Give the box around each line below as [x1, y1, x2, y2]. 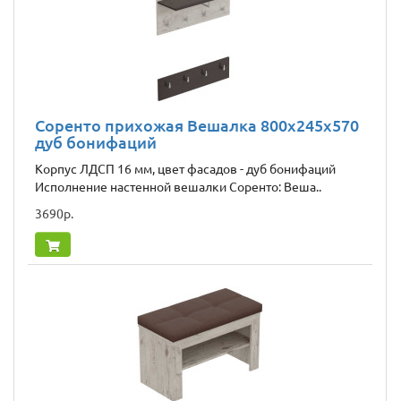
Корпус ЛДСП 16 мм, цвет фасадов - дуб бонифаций [35, 162, 336, 177]
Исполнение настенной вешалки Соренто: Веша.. [35, 180, 321, 195]
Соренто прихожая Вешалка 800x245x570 [35, 116, 359, 135]
